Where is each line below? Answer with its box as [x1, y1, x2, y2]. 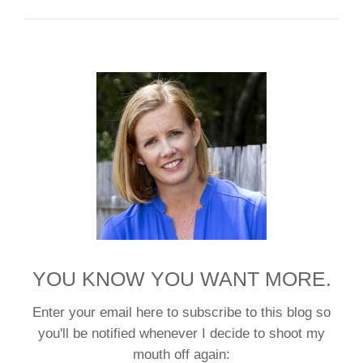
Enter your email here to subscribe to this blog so [32, 304, 331, 320]
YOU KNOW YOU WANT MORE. [32, 267, 331, 290]
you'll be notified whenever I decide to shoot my [38, 325, 325, 341]
